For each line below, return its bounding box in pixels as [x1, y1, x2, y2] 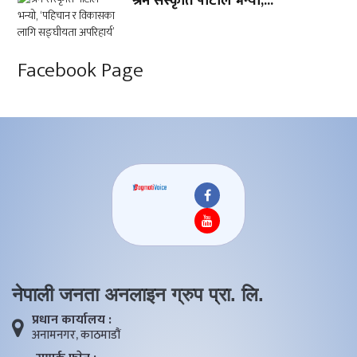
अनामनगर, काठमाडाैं [31, 325, 120, 346]
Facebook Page [18, 53, 144, 88]
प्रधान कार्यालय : [31, 309, 112, 331]
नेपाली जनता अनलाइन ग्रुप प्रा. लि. [12, 284, 264, 306]
